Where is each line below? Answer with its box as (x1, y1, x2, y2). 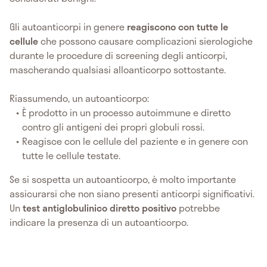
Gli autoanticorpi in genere (10, 19, 127, 35)
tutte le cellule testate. (22, 148, 121, 163)
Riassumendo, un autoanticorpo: (10, 91, 149, 106)
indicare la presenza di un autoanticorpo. (10, 215, 191, 230)
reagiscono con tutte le (127, 19, 228, 35)
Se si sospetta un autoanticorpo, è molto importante (10, 172, 236, 187)
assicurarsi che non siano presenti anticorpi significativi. (10, 186, 254, 201)
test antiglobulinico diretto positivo (23, 200, 176, 216)
